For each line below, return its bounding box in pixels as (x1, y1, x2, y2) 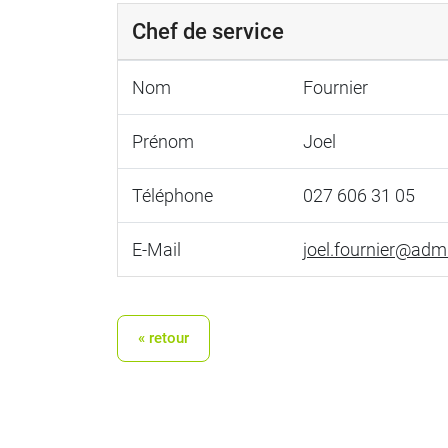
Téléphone (131, 185, 213, 206)
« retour (138, 328, 189, 347)
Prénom (131, 131, 194, 152)
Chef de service (131, 18, 284, 44)
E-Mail (131, 239, 181, 260)
